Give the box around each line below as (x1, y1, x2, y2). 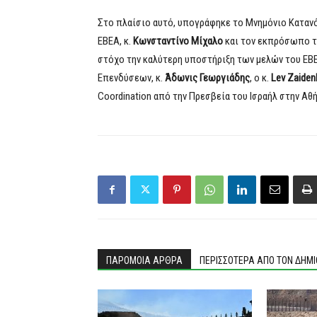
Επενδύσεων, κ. (98, 71, 165, 84)
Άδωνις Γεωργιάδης (165, 71, 250, 84)
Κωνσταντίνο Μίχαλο (133, 35, 223, 47)
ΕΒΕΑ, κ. (98, 35, 133, 47)
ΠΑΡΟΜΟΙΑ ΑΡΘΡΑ (106, 255, 183, 266)
